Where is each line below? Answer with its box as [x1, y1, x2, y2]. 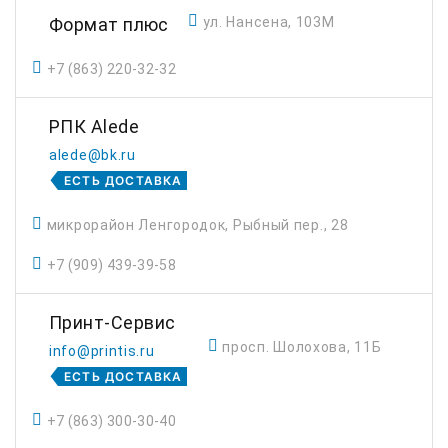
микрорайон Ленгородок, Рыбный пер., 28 [46, 217, 349, 233]
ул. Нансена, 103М [202, 14, 335, 30]
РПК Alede [49, 116, 140, 137]
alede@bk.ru [49, 147, 136, 163]
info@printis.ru [49, 343, 155, 359]
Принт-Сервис [49, 312, 176, 333]
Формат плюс [49, 14, 169, 35]
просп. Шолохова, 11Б [222, 339, 382, 355]
